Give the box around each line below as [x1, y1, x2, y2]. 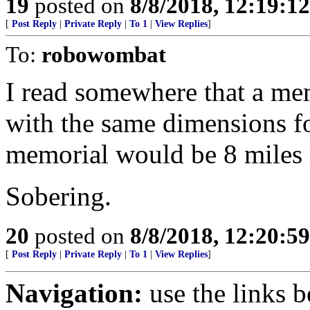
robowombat [42, 42, 166, 67]
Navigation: [6, 278, 143, 308]
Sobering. [6, 181, 111, 211]
